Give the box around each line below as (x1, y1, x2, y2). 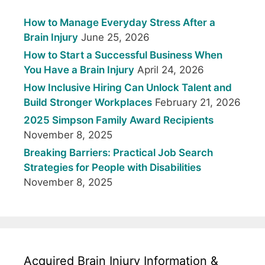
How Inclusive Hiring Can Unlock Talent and (24, 82, 232, 94)
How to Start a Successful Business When (24, 49, 222, 62)
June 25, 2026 (81, 31, 150, 44)
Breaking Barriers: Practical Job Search (24, 147, 213, 159)
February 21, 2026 (155, 96, 241, 109)
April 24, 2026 (137, 64, 204, 76)
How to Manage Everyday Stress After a (24, 17, 215, 29)
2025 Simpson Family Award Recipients (24, 114, 214, 127)
